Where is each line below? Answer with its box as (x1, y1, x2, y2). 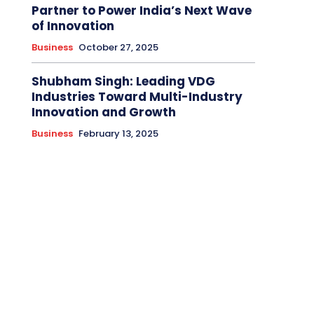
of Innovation (31, 18, 114, 35)
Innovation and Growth (31, 104, 176, 121)
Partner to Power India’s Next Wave (31, 2, 252, 20)
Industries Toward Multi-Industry (31, 88, 243, 106)
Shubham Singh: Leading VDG (31, 73, 215, 90)
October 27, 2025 (78, 41, 158, 55)
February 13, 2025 (78, 127, 158, 141)
